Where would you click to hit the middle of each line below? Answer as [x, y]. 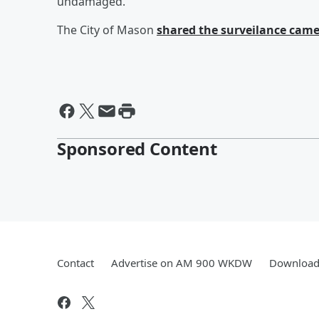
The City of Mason [107, 30]
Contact [75, 262]
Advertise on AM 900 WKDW [182, 262]
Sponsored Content [137, 148]
